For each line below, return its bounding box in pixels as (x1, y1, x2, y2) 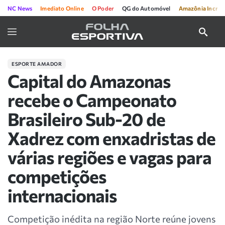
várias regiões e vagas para (8, 146, 211, 168)
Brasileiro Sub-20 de (8, 108, 165, 130)
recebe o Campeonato (8, 89, 176, 110)
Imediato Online (40, 5, 84, 12)
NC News (8, 5, 33, 12)
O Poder (91, 5, 115, 12)
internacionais (8, 184, 117, 206)
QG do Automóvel (122, 5, 171, 12)
